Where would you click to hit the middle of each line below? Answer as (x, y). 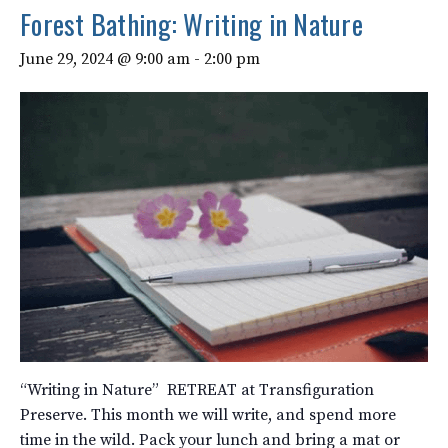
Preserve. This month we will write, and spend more (208, 415)
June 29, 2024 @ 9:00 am (105, 59)
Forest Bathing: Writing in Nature (191, 24)
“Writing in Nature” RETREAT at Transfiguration (197, 390)
